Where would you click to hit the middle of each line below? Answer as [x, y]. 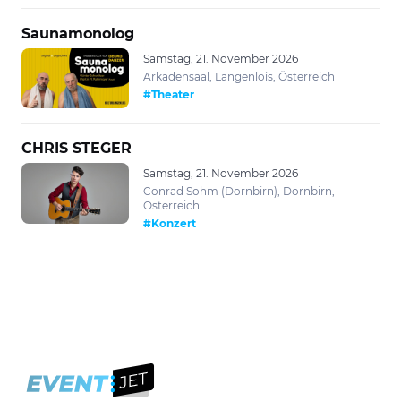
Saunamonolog [78, 33]
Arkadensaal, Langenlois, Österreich [239, 76]
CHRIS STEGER [77, 148]
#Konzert [170, 223]
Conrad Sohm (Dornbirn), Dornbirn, [239, 191]
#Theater [169, 94]
